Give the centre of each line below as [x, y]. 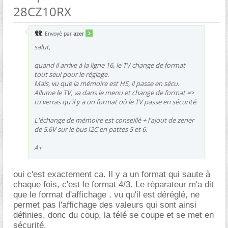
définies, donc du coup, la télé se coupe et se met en [113, 215]
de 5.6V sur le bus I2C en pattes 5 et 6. [91, 129]
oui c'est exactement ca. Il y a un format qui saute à [112, 174]
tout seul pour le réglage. [72, 74]
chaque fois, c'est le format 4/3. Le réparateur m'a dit [113, 184]
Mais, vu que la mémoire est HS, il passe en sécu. [107, 83]
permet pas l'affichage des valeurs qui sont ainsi [105, 205]
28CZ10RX [42, 11]
